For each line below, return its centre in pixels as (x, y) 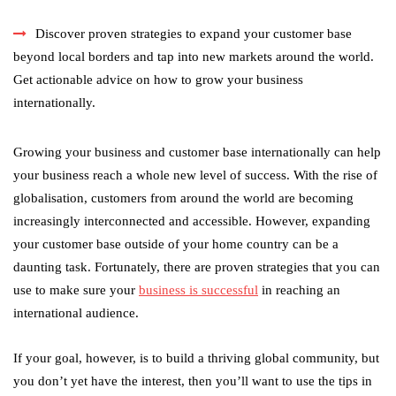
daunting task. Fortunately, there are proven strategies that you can (197, 267)
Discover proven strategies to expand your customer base (194, 34)
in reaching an (299, 290)
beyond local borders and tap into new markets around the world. (194, 57)
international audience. (76, 313)
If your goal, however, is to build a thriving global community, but (196, 358)
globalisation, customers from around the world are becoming (183, 198)
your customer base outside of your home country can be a (176, 244)
